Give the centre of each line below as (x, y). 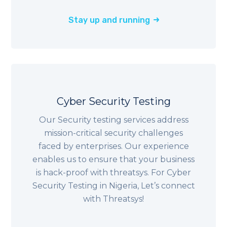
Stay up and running (109, 20)
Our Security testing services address (113, 120)
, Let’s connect (166, 185)
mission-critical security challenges (113, 133)
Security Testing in (70, 185)
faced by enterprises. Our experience (113, 146)
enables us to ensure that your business (113, 159)
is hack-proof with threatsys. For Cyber (113, 172)
